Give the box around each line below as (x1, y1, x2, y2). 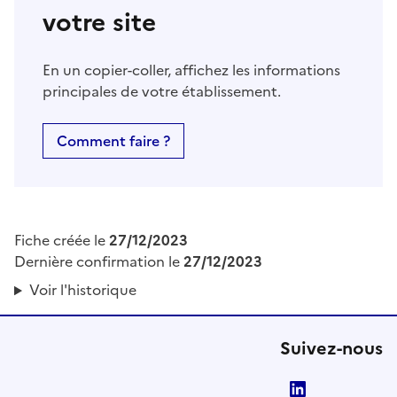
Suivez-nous (280, 335, 383, 362)
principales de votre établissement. (43, 81, 281, 103)
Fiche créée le (14, 230, 109, 252)
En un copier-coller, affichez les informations (43, 59, 340, 82)
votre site (43, 4, 156, 42)
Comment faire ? (57, 130, 170, 152)
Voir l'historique (28, 279, 136, 301)
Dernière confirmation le (14, 251, 183, 273)
